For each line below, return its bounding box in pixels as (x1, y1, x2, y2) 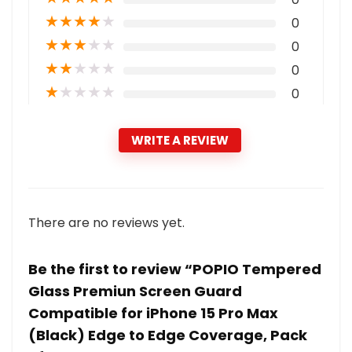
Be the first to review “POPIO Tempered (28, 259, 321, 279)
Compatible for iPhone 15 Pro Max (28, 303, 278, 323)
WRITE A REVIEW (131, 132, 229, 148)
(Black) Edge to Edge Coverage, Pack (28, 325, 307, 345)
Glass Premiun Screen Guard (28, 281, 242, 301)
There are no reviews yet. (28, 214, 185, 232)
